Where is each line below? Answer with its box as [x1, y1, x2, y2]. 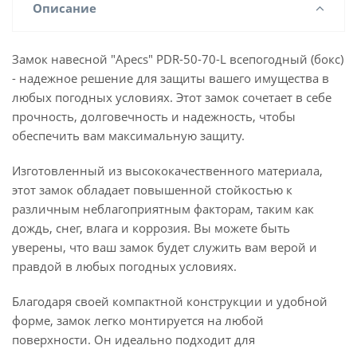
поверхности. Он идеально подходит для [12, 331, 255, 347]
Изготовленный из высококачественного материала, [12, 163, 323, 178]
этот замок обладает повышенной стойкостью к [12, 182, 292, 198]
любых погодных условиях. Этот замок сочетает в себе [12, 89, 331, 105]
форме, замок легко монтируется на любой [12, 312, 264, 328]
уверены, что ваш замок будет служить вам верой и [12, 239, 317, 255]
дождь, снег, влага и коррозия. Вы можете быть [12, 220, 290, 236]
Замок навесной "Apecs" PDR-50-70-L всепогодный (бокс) [12, 51, 343, 67]
